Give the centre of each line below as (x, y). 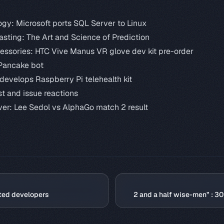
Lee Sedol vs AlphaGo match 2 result (81, 107)
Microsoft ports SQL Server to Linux (81, 23)
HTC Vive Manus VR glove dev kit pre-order (114, 51)
